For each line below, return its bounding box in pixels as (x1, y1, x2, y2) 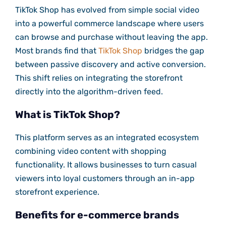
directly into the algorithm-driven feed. (15, 86, 163, 96)
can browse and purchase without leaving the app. (15, 32, 208, 42)
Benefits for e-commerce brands (15, 208, 179, 221)
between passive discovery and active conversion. (15, 59, 206, 69)
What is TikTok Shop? (15, 108, 120, 121)
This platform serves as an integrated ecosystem (15, 132, 199, 142)
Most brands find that (15, 45, 98, 55)
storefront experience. (15, 187, 99, 197)
